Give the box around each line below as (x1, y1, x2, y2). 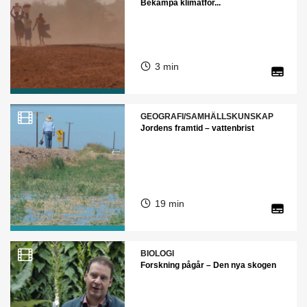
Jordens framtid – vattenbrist (140, 123, 254, 133)
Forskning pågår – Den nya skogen (140, 260, 276, 270)
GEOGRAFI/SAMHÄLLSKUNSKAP (140, 111, 273, 121)
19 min (154, 197, 184, 209)
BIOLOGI (140, 248, 174, 258)
